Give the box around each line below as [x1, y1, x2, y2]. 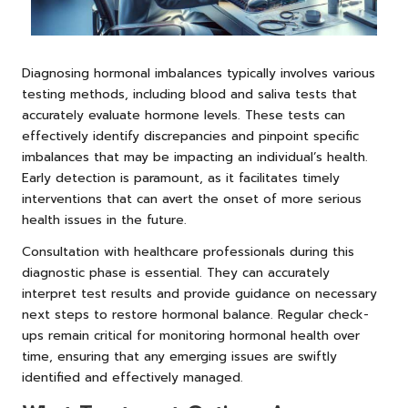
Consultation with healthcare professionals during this [22, 241, 354, 261]
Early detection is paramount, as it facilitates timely [22, 168, 340, 188]
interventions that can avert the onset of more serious [22, 189, 362, 209]
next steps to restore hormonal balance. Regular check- [22, 304, 369, 324]
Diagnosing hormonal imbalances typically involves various [22, 63, 375, 83]
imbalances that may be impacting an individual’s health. [22, 147, 368, 167]
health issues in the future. [22, 209, 187, 229]
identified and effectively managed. [22, 367, 243, 387]
